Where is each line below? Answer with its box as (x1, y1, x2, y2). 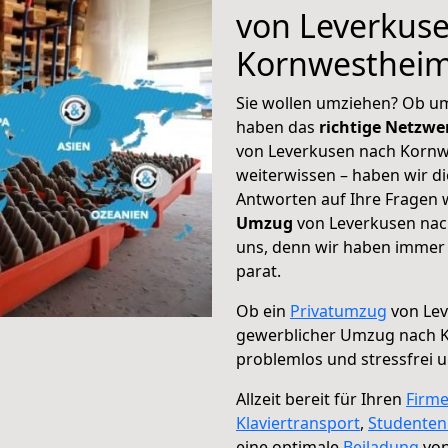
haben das (236, 116, 319, 138)
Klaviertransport (236, 412, 360, 434)
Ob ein (236, 300, 290, 322)
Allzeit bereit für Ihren (236, 388, 406, 410)
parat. (236, 260, 281, 282)
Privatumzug (290, 300, 387, 322)
